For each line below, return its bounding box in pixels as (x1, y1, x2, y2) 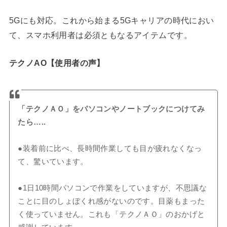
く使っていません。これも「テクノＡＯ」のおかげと (18, 210, 205, 219)
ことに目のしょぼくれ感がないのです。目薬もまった (18, 197, 205, 206)
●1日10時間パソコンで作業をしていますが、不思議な (18, 184, 207, 193)
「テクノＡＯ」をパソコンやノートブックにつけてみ (18, 105, 205, 113)
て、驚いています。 (18, 158, 88, 166)
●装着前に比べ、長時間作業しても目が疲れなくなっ (18, 144, 202, 153)
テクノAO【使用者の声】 (9, 58, 105, 68)
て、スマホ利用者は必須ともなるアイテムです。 (9, 30, 192, 40)
